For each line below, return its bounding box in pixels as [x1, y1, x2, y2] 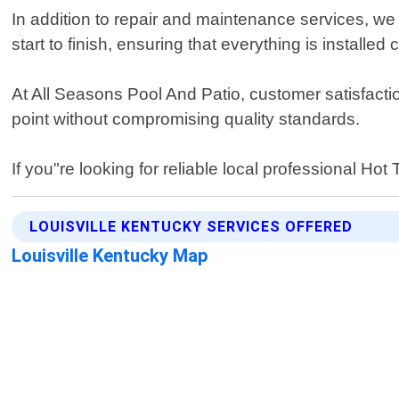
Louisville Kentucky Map [12, 245, 209, 267]
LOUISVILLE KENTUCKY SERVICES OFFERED [29, 218, 354, 236]
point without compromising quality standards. [12, 110, 361, 129]
